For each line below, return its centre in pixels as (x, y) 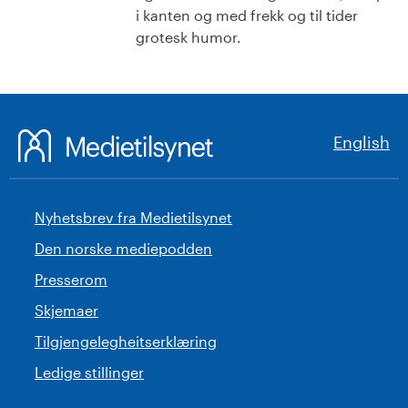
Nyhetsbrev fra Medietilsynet (133, 218)
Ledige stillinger (89, 372)
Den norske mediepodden (123, 249)
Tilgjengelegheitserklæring (126, 342)
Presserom (71, 280)
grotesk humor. (189, 37)
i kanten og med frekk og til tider (247, 15)
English (362, 143)
